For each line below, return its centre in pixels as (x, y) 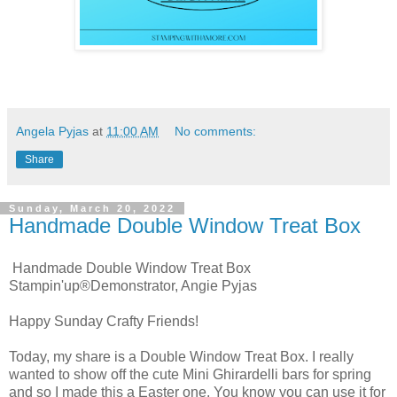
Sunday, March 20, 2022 (92, 209)
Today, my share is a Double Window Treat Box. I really (181, 357)
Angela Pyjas (52, 132)
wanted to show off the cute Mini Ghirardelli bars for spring (190, 375)
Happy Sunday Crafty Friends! (104, 322)
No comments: (216, 132)
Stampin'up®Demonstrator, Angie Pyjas (133, 286)
